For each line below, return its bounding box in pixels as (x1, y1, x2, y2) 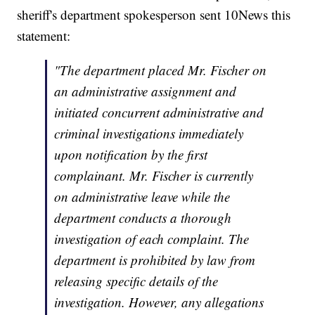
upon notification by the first (54, 146, 208, 164)
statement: (17, 27, 71, 45)
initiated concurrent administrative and (54, 103, 264, 122)
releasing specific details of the (54, 272, 219, 290)
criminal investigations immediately (54, 124, 244, 143)
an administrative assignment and (54, 82, 237, 101)
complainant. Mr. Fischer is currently (54, 167, 254, 185)
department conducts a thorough (54, 209, 232, 227)
